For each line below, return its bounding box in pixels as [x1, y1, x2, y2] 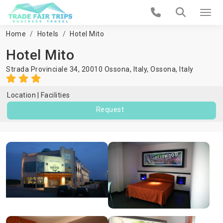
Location [7, 91, 36, 99]
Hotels [37, 30, 59, 38]
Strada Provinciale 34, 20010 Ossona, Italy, [6, 65, 150, 73]
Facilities [40, 91, 70, 99]
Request [96, 106, 124, 113]
